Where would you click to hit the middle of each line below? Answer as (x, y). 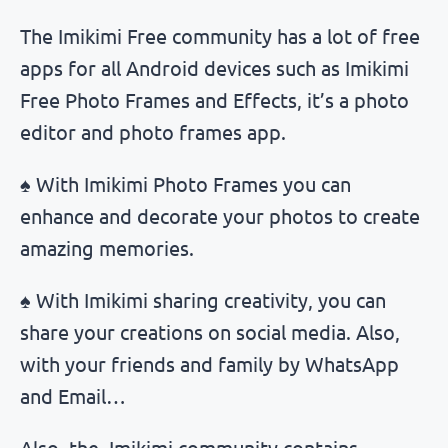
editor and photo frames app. (153, 131)
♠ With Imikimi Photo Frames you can (185, 183)
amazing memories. (109, 247)
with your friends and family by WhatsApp (209, 363)
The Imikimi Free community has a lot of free (220, 35)
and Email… (73, 395)
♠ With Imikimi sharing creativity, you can (203, 299)
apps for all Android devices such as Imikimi (214, 67)
